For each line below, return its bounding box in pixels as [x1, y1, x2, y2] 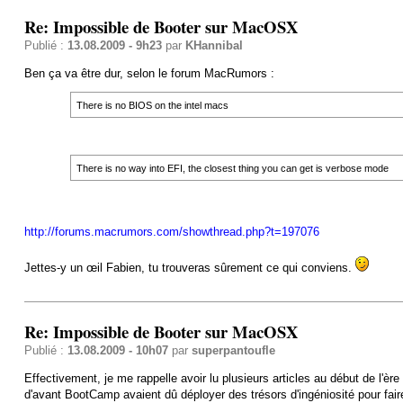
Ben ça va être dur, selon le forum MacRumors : [23, 66, 274, 80]
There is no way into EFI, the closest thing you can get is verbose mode [76, 162, 389, 174]
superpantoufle [191, 343, 275, 357]
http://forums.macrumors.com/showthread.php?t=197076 [23, 224, 319, 238]
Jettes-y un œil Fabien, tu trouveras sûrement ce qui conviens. [23, 260, 355, 274]
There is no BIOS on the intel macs [76, 99, 228, 111]
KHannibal [184, 38, 243, 52]
